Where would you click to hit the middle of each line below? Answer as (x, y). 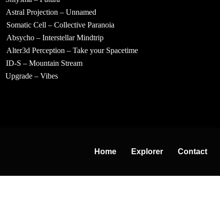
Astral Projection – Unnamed (51, 12)
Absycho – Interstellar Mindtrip (55, 38)
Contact (192, 151)
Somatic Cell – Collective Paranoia (60, 25)
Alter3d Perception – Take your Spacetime (72, 50)
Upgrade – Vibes (31, 76)
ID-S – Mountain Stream (44, 63)
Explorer (147, 151)
